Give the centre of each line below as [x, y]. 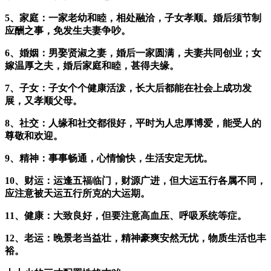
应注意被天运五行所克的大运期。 [77, 194]
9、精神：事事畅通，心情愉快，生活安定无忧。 [109, 158]
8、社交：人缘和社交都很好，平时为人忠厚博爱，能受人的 [133, 123]
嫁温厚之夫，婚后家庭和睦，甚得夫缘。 [92, 66]
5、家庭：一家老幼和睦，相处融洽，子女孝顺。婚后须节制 [133, 18]
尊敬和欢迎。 [34, 136]
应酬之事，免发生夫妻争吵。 [68, 31]
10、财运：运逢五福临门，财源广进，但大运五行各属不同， [135, 181]
